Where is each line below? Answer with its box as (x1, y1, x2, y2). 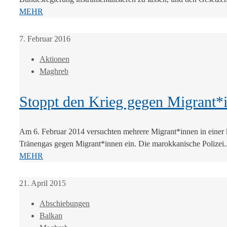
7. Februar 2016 (19, 34, 70, 43)
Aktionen (40, 54, 69, 63)
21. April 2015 (19, 178, 66, 187)
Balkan (40, 211, 62, 220)
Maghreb (40, 66, 68, 75)
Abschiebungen (40, 199, 90, 208)
